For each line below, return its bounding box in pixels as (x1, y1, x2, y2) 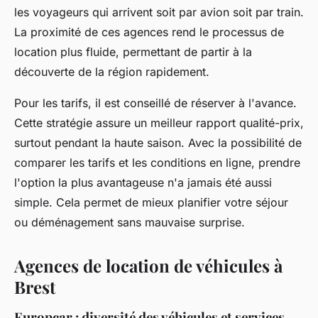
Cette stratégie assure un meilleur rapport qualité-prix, (14, 115, 304, 130)
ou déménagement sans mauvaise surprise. (14, 214, 245, 229)
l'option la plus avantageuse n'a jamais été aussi (14, 175, 272, 190)
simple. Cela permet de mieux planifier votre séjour (14, 194, 288, 209)
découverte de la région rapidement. (14, 64, 209, 79)
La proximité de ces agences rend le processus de (14, 24, 284, 39)
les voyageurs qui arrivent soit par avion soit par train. (14, 4, 304, 19)
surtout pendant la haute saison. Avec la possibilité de (14, 135, 302, 150)
